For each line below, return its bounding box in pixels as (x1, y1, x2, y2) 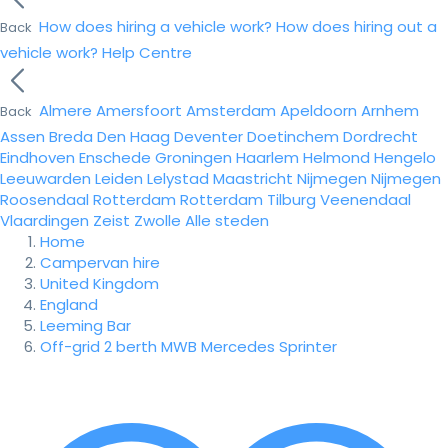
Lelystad (147, 168, 209, 189)
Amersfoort (96, 100, 182, 121)
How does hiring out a (276, 16, 437, 37)
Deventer (174, 126, 243, 147)
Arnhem (361, 100, 419, 121)
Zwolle (134, 210, 181, 231)
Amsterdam (186, 100, 276, 121)
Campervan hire (40, 252, 160, 273)
